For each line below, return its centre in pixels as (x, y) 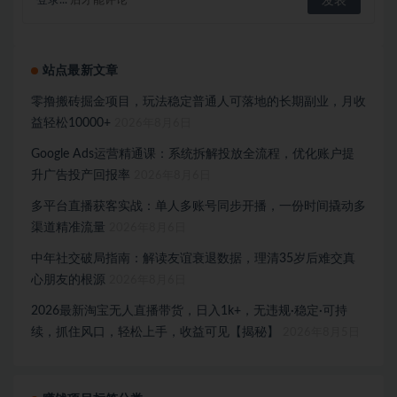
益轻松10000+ (71, 123)
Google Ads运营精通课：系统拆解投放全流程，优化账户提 (193, 154)
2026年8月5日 (321, 332)
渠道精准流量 (68, 227)
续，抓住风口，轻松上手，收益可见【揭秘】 (155, 332)
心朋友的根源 (68, 280)
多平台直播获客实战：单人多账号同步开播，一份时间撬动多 (198, 206)
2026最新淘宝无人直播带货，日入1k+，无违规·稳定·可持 (189, 311)
